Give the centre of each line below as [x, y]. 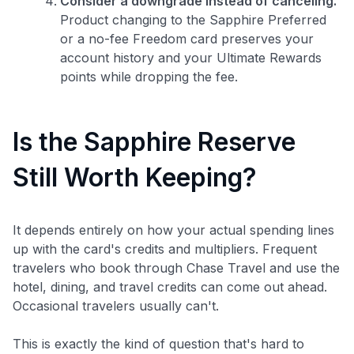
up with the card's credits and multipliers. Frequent [165, 249]
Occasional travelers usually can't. [116, 305]
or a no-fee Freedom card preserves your [187, 38]
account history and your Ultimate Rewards [191, 57]
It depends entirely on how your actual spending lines [173, 230]
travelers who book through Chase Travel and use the [176, 267]
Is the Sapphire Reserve [154, 141]
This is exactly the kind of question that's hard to [158, 343]
